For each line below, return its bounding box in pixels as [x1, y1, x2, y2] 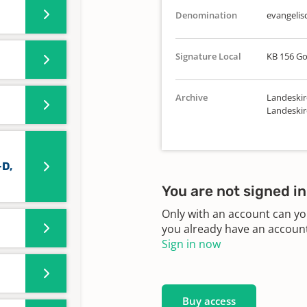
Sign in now [162, 236, 221, 251]
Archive [175, 91, 208, 103]
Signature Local [175, 50, 241, 62]
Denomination [175, 9, 237, 21]
